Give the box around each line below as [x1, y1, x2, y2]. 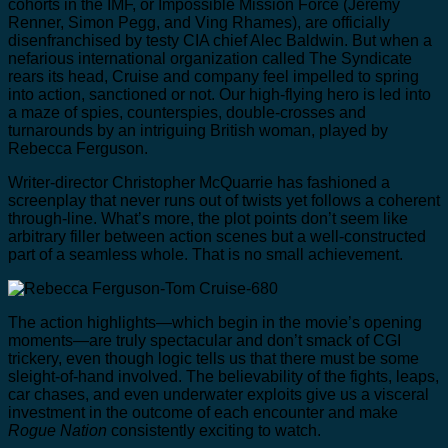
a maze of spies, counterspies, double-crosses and [8, 104, 366, 121]
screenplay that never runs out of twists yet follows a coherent [8, 192, 440, 209]
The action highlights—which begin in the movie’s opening [8, 314, 422, 331]
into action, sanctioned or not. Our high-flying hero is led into [8, 86, 431, 103]
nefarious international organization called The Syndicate [8, 50, 412, 67]
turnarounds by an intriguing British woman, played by [8, 122, 388, 139]
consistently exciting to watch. [107, 422, 321, 439]
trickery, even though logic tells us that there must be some [8, 350, 419, 367]
